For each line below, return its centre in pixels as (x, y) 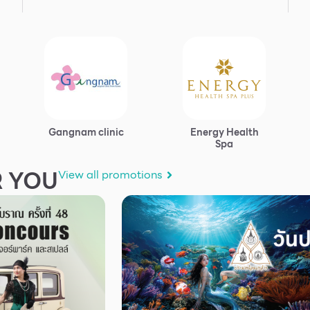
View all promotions (110, 174)
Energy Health (224, 132)
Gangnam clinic (86, 132)
